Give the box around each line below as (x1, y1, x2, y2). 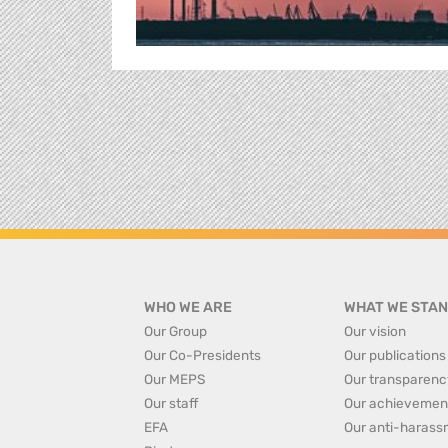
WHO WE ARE (144, 298, 232, 316)
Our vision (343, 322, 406, 339)
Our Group (144, 322, 207, 339)
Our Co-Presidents (144, 346, 261, 363)
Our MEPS (144, 370, 205, 387)
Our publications (343, 346, 446, 363)
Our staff (144, 394, 198, 411)
